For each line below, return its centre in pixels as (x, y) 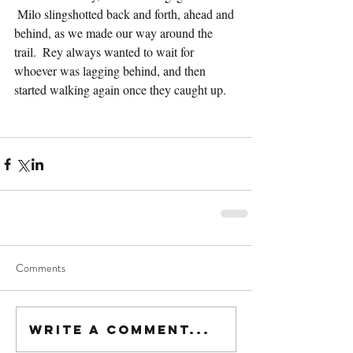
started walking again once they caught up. (120, 89)
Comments (41, 268)
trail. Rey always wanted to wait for (106, 52)
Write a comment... (120, 329)
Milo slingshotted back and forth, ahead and (126, 14)
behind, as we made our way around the (115, 33)
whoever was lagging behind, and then (111, 71)
